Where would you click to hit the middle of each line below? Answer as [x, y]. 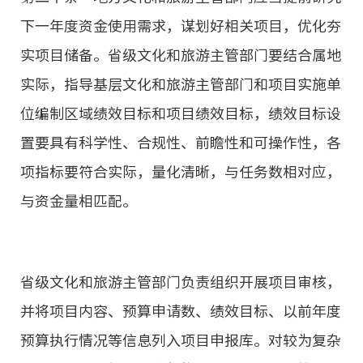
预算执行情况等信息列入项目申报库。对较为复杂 [181, 340]
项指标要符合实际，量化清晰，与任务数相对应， [181, 171]
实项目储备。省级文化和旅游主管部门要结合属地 [181, 55]
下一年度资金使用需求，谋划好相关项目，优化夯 [181, 26]
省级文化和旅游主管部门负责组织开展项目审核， [181, 282]
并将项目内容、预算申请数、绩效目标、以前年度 [181, 311]
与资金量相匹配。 [79, 201]
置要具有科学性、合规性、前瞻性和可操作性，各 [181, 142]
